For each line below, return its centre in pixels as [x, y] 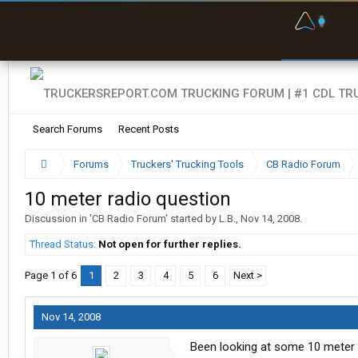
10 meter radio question [128, 199]
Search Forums [68, 129]
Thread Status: [63, 244]
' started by [192, 219]
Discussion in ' [58, 219]
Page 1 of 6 [51, 275]
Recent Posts [149, 129]
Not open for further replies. [170, 244]
